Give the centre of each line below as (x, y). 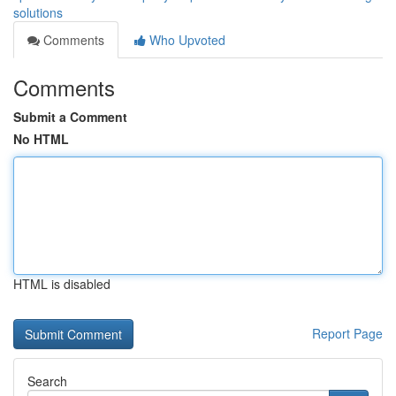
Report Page (347, 333)
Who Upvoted (186, 40)
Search (47, 381)
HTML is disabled (62, 284)
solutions (38, 12)
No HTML (41, 139)
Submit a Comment (70, 117)
